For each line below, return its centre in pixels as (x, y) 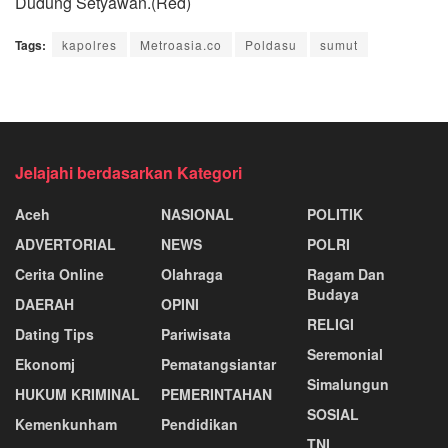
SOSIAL (333, 413)
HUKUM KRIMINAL (77, 393)
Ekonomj (45, 363)
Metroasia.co (181, 44)
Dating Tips (54, 333)
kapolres (89, 44)
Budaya (333, 293)
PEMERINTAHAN (216, 393)
